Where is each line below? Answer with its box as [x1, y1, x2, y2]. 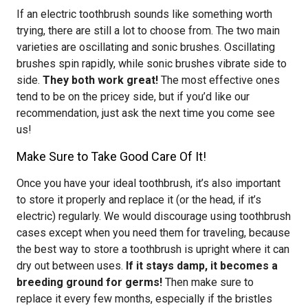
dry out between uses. [16, 259, 126, 272]
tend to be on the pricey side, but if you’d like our [16, 90, 250, 103]
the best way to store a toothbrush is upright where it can [16, 243, 289, 256]
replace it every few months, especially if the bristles [16, 292, 272, 305]
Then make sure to [162, 276, 254, 289]
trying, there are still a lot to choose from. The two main [16, 24, 280, 37]
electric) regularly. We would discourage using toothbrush [16, 210, 291, 223]
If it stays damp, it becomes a [126, 259, 278, 272]
